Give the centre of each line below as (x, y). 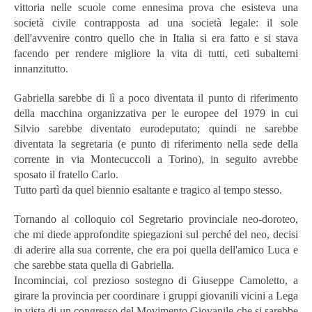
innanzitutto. (41, 68)
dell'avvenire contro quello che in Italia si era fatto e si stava (156, 38)
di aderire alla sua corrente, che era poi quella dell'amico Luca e (156, 249)
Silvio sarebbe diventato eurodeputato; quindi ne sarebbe (156, 128)
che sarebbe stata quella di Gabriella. (94, 265)
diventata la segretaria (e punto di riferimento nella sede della (156, 143)
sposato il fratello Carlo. (66, 174)
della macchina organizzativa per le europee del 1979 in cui (156, 113)
